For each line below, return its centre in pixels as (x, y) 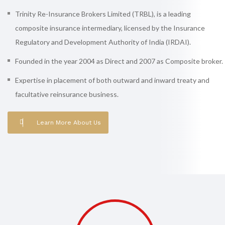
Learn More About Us (69, 123)
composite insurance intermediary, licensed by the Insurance (110, 28)
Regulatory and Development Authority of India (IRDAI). (103, 42)
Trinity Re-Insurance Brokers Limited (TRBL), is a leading (103, 14)
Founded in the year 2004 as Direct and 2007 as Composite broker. (119, 61)
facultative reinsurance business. (67, 94)
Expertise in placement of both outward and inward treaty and (112, 80)
